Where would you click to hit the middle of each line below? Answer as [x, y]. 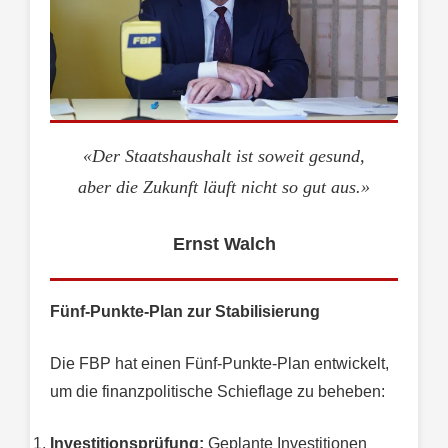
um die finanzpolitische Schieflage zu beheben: [217, 392]
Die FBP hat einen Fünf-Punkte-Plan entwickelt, [219, 364]
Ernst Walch [224, 244]
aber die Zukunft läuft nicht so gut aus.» [224, 186]
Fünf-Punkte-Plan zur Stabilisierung [185, 312]
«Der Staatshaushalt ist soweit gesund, [224, 155]
